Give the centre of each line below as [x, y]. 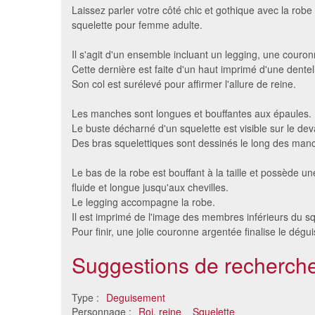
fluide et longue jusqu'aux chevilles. [150, 187]
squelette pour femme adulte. [137, 25]
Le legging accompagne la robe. [143, 202]
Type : [87, 298]
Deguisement [136, 298]
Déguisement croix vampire [154, 160]
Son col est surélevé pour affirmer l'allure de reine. [184, 84]
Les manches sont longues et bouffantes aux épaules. [192, 114]
